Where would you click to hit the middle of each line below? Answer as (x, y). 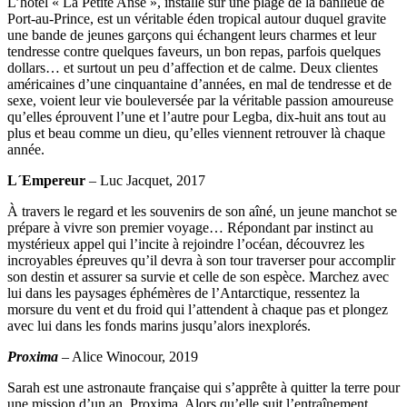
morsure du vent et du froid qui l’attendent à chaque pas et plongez (198, 309)
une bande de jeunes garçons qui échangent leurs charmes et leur (192, 35)
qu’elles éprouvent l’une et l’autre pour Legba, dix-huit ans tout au (197, 116)
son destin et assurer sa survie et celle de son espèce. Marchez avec (198, 276)
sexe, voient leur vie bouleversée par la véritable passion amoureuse (200, 100)
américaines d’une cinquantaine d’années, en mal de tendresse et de (199, 84)
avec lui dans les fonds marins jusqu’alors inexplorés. (159, 325)
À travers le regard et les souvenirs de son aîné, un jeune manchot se (202, 211)
